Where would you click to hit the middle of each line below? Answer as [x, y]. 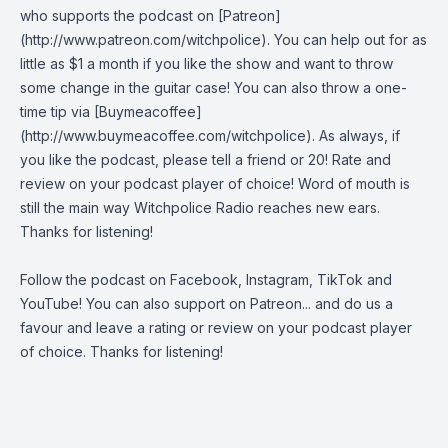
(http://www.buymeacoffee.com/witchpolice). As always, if [210, 135]
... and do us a [347, 303]
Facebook [204, 279]
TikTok [340, 279]
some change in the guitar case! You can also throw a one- [213, 87]
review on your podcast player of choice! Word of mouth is [215, 183]
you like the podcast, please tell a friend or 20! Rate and [205, 159]
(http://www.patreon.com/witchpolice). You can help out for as [223, 39]
